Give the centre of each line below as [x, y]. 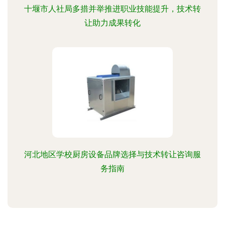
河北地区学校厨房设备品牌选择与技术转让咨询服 [113, 154]
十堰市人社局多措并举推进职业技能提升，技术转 [113, 9]
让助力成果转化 [113, 23]
